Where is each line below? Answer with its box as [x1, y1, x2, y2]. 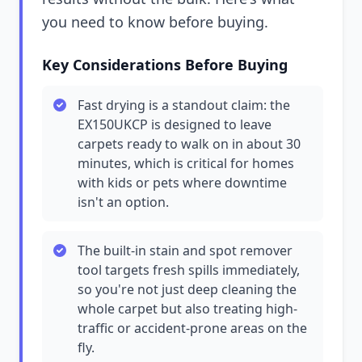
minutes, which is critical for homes [78, 154, 294, 172]
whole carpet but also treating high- [78, 300, 297, 318]
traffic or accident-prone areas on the [78, 319, 307, 337]
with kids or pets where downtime [78, 174, 287, 192]
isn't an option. [78, 193, 169, 211]
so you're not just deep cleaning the [78, 280, 297, 298]
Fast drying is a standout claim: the [78, 96, 290, 114]
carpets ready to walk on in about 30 [78, 135, 301, 153]
